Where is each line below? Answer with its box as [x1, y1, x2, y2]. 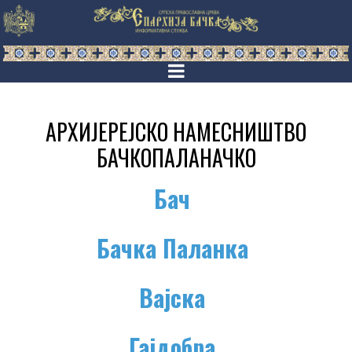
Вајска [139, 280, 205, 316]
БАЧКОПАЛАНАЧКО [96, 141, 256, 174]
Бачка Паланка [96, 230, 248, 266]
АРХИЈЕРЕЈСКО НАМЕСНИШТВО [46, 115, 306, 148]
